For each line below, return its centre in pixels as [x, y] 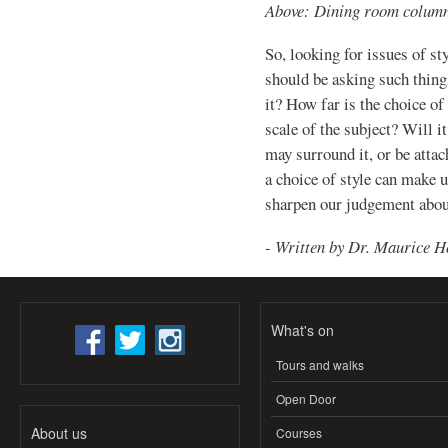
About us [59, 432]
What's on [302, 330]
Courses [299, 433]
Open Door [306, 399]
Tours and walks [320, 364]
